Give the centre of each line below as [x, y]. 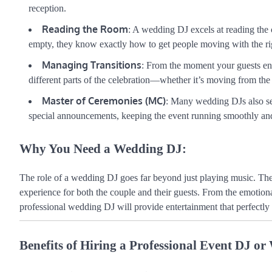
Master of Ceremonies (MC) [104, 100]
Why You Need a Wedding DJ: [103, 148]
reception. [47, 8]
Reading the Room [85, 29]
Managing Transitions [92, 65]
